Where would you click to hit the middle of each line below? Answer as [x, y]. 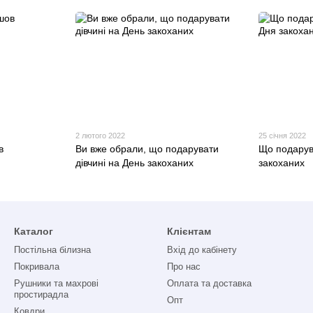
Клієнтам [189, 232]
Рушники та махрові [56, 284]
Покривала [37, 267]
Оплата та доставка [209, 284]
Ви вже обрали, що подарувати [147, 149]
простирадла [41, 295]
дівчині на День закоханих [134, 163]
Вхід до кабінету [202, 250]
